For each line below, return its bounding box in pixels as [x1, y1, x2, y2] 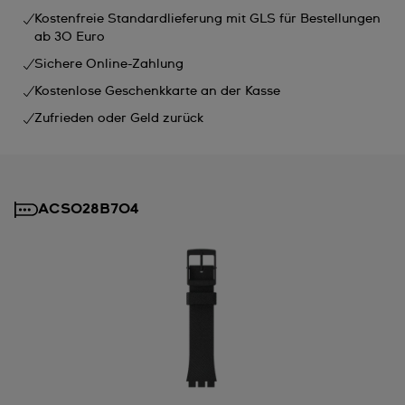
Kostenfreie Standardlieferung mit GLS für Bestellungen [34, 12, 381, 25]
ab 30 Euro [34, 30, 105, 43]
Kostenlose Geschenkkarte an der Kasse [34, 84, 280, 98]
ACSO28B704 [38, 201, 139, 216]
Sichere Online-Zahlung [34, 57, 184, 71]
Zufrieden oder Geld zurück [34, 111, 203, 125]
